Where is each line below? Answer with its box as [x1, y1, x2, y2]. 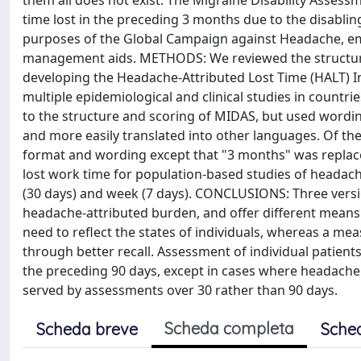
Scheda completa [164, 318, 294, 338]
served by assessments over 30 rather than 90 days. [23, 281, 338, 299]
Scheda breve [36, 319, 138, 339]
